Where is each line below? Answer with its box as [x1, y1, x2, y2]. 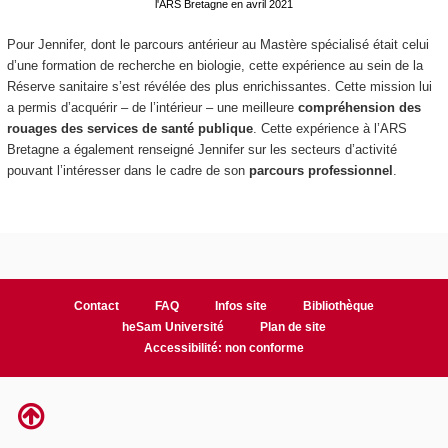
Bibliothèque [302, 299, 374, 314]
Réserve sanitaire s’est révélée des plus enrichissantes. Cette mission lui [6, 78, 432, 94]
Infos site [214, 299, 267, 314]
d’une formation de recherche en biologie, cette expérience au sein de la [6, 57, 423, 73]
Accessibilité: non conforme [144, 341, 304, 356]
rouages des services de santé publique [6, 120, 253, 136]
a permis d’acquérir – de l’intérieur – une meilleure [6, 99, 298, 115]
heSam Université [122, 320, 225, 335]
